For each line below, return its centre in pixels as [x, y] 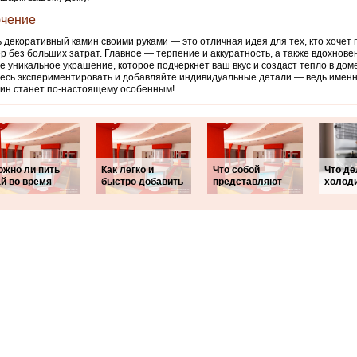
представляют [247, 182]
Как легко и [127, 170]
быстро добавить [142, 182]
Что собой [236, 170]
